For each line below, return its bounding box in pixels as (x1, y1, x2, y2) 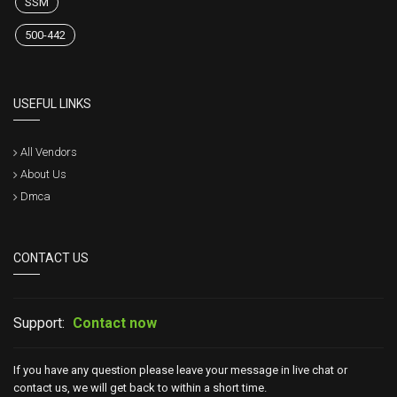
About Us (20, 167, 66, 182)
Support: (13, 315, 65, 332)
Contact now (73, 315, 157, 332)
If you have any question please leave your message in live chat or (13, 363, 347, 378)
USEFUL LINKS (13, 97, 91, 112)
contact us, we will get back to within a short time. (13, 381, 267, 395)
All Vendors (20, 145, 77, 160)
